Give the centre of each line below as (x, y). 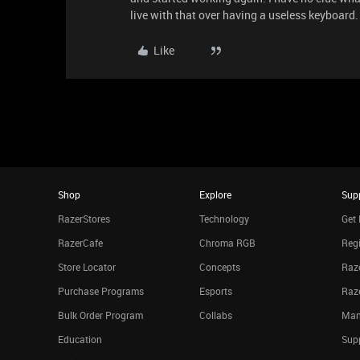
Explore (216, 194)
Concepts (220, 267)
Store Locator (87, 267)
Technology (225, 219)
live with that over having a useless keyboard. (244, 15)
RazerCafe (80, 243)
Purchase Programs (101, 291)
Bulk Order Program (100, 315)
